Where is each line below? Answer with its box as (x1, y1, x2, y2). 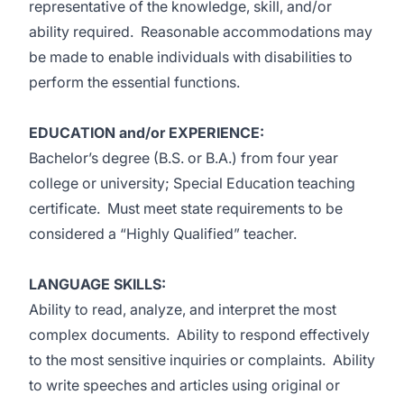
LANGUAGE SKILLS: (29, 275, 166, 293)
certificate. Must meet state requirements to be (29, 199, 343, 217)
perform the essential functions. (29, 73, 240, 91)
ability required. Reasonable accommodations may (29, 23, 372, 41)
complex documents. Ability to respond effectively (29, 326, 370, 344)
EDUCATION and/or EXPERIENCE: (29, 124, 264, 142)
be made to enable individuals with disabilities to (29, 48, 353, 66)
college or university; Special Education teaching (29, 174, 355, 192)
